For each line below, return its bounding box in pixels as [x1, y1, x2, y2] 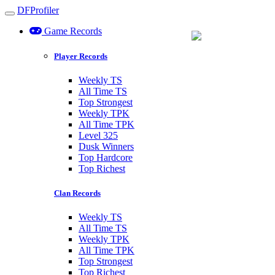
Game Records [42, 26, 102, 36]
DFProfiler [17, 5, 59, 15]
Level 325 [79, 130, 118, 141]
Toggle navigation [9, 13, 71, 22]
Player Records [54, 52, 107, 61]
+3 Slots [192, 54, 223, 64]
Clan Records [54, 188, 101, 198]
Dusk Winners [79, 141, 134, 152]
